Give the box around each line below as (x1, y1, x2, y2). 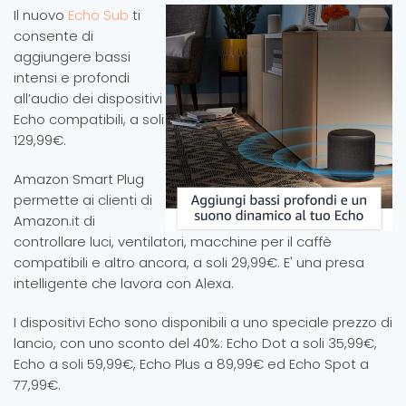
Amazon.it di (14, 211, 95, 231)
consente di (14, 26, 93, 46)
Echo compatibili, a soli (14, 110, 164, 130)
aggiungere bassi (14, 47, 130, 67)
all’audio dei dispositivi (14, 89, 162, 109)
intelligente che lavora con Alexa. (14, 274, 234, 294)
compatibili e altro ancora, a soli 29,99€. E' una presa (14, 253, 364, 273)
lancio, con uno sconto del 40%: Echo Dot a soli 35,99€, (14, 333, 377, 353)
